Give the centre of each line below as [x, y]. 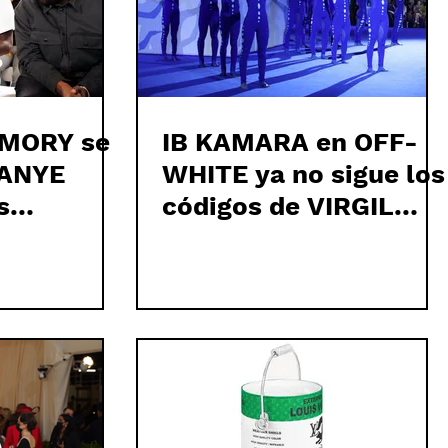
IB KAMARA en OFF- [290, 142]
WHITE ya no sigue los [303, 174]
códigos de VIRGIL [278, 206]
